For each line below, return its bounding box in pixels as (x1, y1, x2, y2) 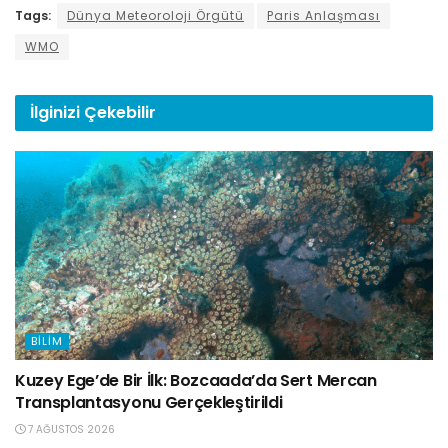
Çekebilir (84, 101, 156, 125)
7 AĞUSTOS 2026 (25, 422, 115, 438)
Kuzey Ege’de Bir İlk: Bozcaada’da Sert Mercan (15, 369, 377, 393)
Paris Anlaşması (267, 7, 380, 25)
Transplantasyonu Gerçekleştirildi (15, 391, 283, 415)
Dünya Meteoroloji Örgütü (67, 7, 244, 25)
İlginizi (30, 101, 84, 125)
